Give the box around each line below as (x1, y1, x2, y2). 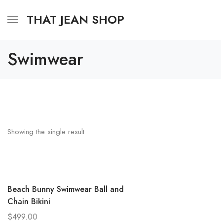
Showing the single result (7, 126, 84, 137)
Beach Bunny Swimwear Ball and (7, 184, 124, 195)
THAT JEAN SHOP (27, 11, 124, 28)
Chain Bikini (7, 196, 50, 207)
